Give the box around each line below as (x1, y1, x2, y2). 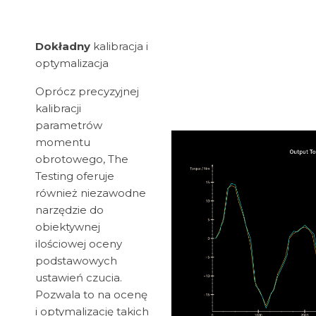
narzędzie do (35, 203, 104, 217)
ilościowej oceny (35, 237, 122, 251)
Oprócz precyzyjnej (35, 85, 139, 99)
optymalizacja (35, 56, 109, 71)
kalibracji (35, 102, 81, 116)
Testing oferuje (35, 169, 114, 183)
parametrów (35, 119, 102, 133)
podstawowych (35, 254, 117, 268)
